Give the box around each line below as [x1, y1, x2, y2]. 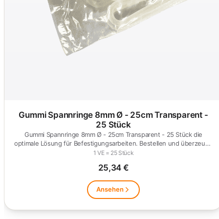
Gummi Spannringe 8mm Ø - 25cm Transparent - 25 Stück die [24, 130, 203, 138]
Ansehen [96, 185, 124, 194]
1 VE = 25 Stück [93, 149, 134, 156]
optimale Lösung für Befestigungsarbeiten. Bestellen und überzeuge [14, 139, 213, 147]
